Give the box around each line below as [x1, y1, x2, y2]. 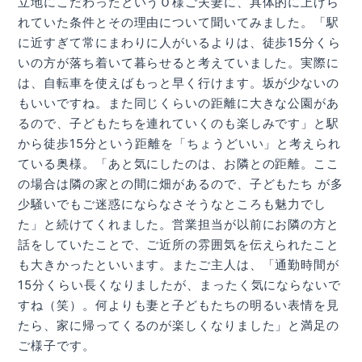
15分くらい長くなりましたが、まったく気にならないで [18, 276, 341, 293]
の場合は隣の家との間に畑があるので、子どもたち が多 [18, 175, 343, 192]
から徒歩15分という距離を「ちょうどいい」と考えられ [18, 135, 341, 151]
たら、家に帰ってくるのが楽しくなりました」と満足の [18, 317, 339, 333]
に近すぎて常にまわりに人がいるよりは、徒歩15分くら [18, 34, 341, 50]
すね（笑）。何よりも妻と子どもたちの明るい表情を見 [18, 297, 339, 313]
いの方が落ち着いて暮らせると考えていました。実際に [18, 54, 339, 70]
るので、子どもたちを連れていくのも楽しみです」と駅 [18, 115, 339, 131]
